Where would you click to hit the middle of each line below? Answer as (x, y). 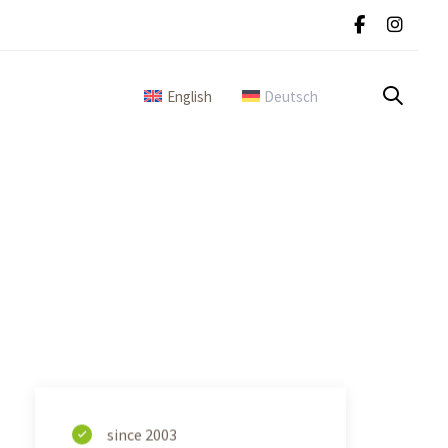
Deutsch (291, 96)
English (189, 96)
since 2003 (142, 433)
